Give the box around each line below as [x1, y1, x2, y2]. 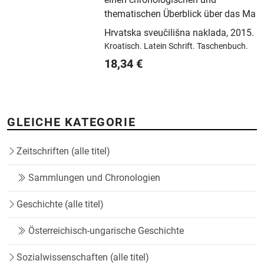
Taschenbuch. [197, 41, 249, 51]
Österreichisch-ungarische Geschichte [28, 225, 184, 236]
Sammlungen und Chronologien [28, 171, 160, 183]
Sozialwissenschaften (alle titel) [16, 251, 149, 263]
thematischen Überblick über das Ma [104, 8, 256, 19]
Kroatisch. [104, 41, 144, 51]
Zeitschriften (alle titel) [16, 145, 110, 157]
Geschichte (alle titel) [16, 198, 104, 210]
